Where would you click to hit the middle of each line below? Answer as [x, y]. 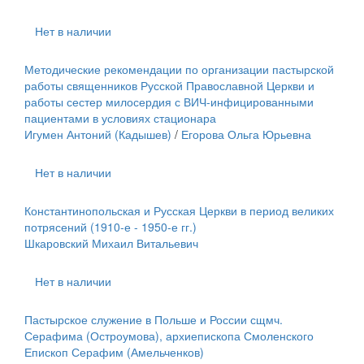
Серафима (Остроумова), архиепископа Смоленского [169, 336]
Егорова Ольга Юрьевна [246, 134]
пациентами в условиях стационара [120, 118]
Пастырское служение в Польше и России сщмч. [154, 319]
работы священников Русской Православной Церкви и [169, 85]
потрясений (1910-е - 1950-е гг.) [110, 227]
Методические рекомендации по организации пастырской [179, 69]
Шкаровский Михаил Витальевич [111, 243]
